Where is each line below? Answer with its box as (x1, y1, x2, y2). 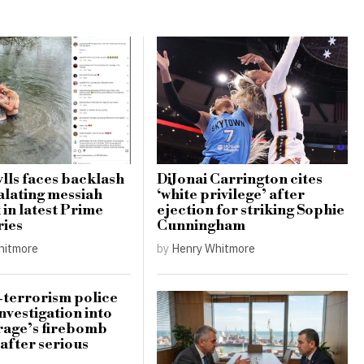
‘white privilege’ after (156, 186, 305, 205)
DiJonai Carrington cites (156, 171, 323, 189)
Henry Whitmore (171, 240, 255, 257)
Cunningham (156, 217, 245, 236)
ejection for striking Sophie (156, 201, 344, 220)
